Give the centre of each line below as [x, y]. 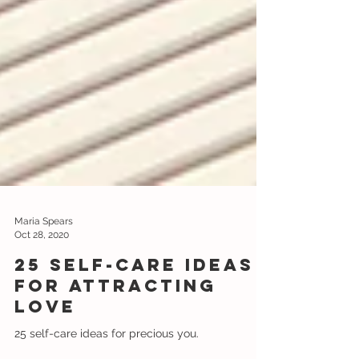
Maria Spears [44, 250]
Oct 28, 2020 [42, 263]
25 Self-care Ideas [134, 294]
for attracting [115, 315]
